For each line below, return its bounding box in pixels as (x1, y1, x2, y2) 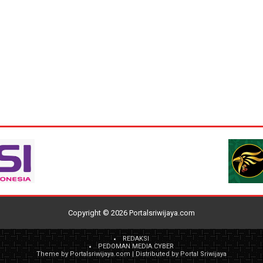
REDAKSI (123, 234, 149, 242)
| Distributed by (130, 249, 180, 258)
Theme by (36, 249, 70, 258)
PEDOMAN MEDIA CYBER (98, 242, 174, 250)
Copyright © (68, 208, 111, 217)
